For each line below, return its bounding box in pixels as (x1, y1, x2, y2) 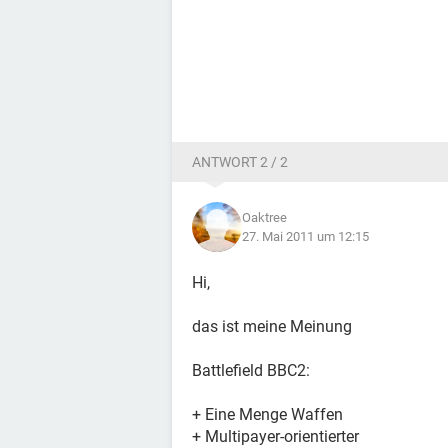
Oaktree (242, 210, 287, 225)
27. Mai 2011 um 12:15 (242, 229, 369, 244)
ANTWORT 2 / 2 (192, 154, 288, 170)
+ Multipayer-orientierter (192, 427, 359, 446)
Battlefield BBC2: (192, 361, 310, 380)
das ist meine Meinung (192, 317, 352, 336)
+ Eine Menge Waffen (192, 405, 343, 424)
